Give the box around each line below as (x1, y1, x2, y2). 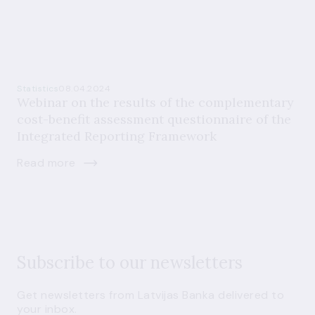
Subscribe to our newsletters (17, 252, 243, 274)
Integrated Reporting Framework (17, 128, 217, 144)
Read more (17, 155, 76, 170)
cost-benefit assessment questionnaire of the (17, 111, 291, 127)
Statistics (17, 83, 58, 94)
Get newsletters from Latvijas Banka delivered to (17, 288, 284, 302)
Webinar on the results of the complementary (17, 94, 294, 110)
